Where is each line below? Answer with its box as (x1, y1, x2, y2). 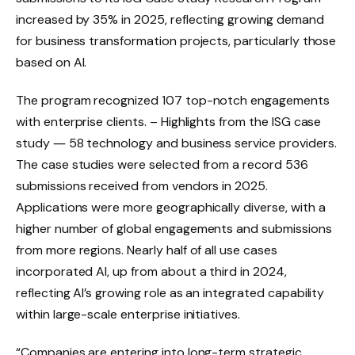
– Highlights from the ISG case (149, 113, 322, 130)
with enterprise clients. (16, 113, 147, 130)
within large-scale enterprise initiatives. (16, 305, 240, 323)
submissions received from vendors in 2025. (16, 177, 268, 194)
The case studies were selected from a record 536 (16, 155, 308, 173)
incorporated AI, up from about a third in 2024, (16, 262, 287, 280)
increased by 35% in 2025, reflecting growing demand (16, 11, 324, 29)
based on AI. (16, 54, 87, 71)
